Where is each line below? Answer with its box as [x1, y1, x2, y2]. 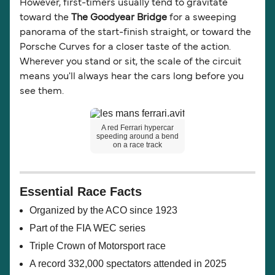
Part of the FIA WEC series [29, 223, 145, 234]
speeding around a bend [96, 131, 179, 141]
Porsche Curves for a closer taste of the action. [20, 43, 231, 52]
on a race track [113, 140, 162, 149]
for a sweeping [167, 14, 236, 23]
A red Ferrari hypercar [101, 123, 174, 132]
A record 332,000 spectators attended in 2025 [29, 258, 227, 269]
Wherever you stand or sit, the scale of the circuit [20, 58, 241, 67]
